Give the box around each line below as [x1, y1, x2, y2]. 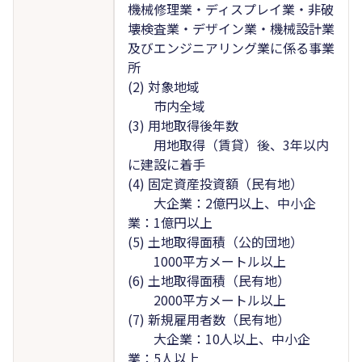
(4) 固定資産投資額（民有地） [127, 173, 303, 193]
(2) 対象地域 [127, 76, 200, 96]
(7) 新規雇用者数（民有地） [127, 309, 290, 329]
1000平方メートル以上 [127, 250, 286, 271]
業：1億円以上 [127, 212, 213, 232]
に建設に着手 [127, 154, 205, 174]
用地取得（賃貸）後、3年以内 [127, 134, 329, 154]
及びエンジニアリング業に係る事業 [127, 37, 335, 57]
